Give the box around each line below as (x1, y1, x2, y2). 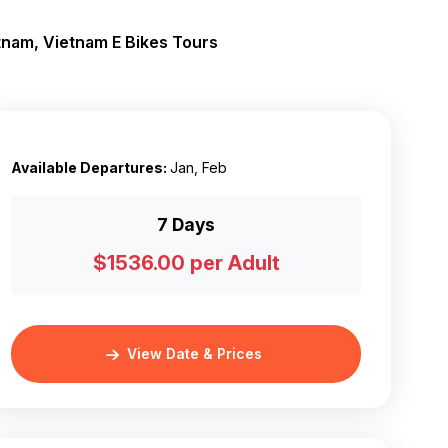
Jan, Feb (170, 158, 227, 176)
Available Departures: (11, 158, 170, 176)
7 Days (157, 213, 215, 235)
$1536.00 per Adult (92, 250, 280, 275)
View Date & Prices (126, 344, 262, 362)
